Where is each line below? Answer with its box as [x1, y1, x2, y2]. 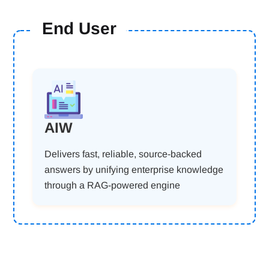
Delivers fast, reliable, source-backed [44, 149, 202, 159]
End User [42, 19, 117, 38]
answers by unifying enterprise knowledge [44, 165, 224, 175]
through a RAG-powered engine [44, 180, 181, 190]
